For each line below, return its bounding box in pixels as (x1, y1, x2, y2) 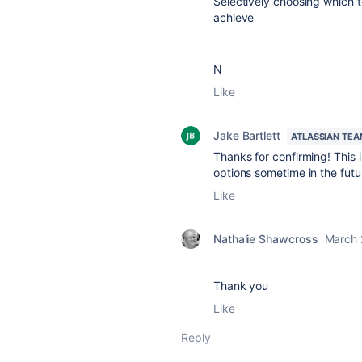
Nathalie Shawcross (213, 232, 318, 246)
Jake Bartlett (213, 128, 280, 142)
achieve (213, 11, 255, 24)
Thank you (213, 279, 269, 293)
